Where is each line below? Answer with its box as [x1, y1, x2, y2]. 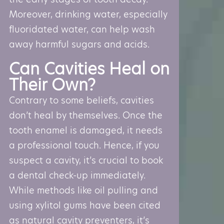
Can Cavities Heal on [9, 57, 169, 80]
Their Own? [9, 73, 95, 96]
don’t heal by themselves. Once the [9, 108, 162, 121]
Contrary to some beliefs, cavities [9, 93, 154, 106]
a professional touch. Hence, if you [9, 138, 159, 151]
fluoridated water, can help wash [9, 22, 155, 35]
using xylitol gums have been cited [9, 198, 160, 211]
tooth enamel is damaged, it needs [9, 123, 162, 136]
